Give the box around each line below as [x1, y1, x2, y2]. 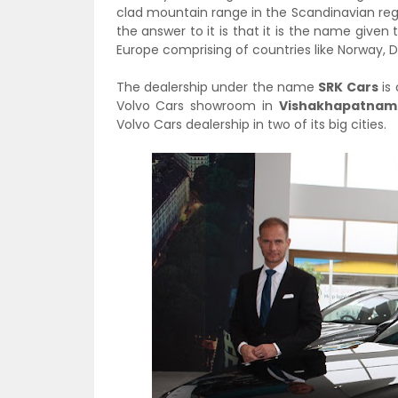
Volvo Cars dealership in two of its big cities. [115, 115, 386, 133]
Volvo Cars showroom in [115, 97, 280, 115]
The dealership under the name [115, 78, 319, 96]
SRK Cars [318, 78, 378, 96]
